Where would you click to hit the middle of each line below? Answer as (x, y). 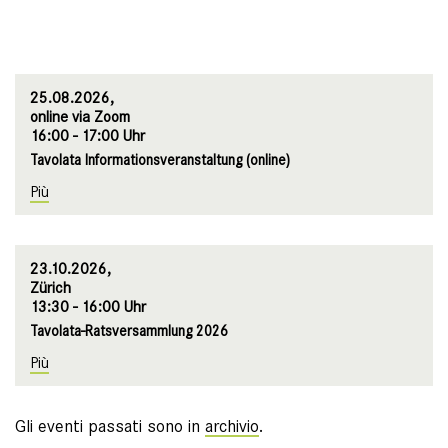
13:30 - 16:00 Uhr (88, 307)
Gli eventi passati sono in (110, 426)
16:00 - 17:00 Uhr (87, 136)
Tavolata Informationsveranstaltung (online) (160, 160)
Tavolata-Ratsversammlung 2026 (129, 331)
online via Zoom (80, 117)
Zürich (50, 288)
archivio (232, 426)
